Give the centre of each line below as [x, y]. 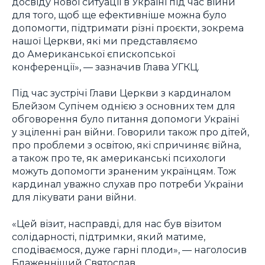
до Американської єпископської [93, 54]
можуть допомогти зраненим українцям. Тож [124, 171]
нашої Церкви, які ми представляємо [105, 41]
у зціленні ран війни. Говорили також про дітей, [130, 132]
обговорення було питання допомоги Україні [125, 119]
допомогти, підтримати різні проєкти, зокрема [128, 28]
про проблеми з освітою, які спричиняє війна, [126, 145]
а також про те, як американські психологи [119, 158]
